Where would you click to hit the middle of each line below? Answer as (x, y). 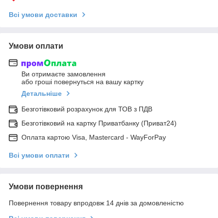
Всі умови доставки (43, 14)
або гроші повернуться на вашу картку (82, 82)
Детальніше (42, 94)
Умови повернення (46, 187)
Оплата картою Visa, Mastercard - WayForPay (94, 137)
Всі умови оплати (39, 155)
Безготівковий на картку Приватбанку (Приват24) (99, 123)
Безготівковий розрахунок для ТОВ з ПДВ (87, 109)
